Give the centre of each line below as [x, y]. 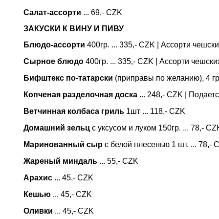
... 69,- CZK [102, 12]
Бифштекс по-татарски [68, 78]
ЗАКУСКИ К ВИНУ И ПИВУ [74, 29]
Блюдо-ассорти [54, 45]
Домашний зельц [57, 128]
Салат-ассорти [52, 12]
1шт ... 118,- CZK [155, 111]
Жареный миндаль [60, 161]
